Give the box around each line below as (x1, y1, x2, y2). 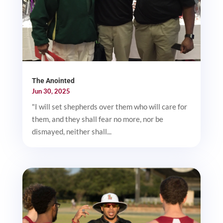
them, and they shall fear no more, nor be (31, 114, 163, 123)
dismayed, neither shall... (31, 126, 111, 136)
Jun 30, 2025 (31, 87, 70, 95)
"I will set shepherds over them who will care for (31, 102, 187, 111)
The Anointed (31, 76, 75, 85)
